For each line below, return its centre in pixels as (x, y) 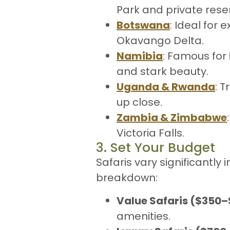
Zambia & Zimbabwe (172, 118)
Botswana (143, 25)
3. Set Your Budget (156, 148)
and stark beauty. (162, 72)
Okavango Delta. (160, 41)
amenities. (143, 216)
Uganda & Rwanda (166, 87)
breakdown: (127, 178)
